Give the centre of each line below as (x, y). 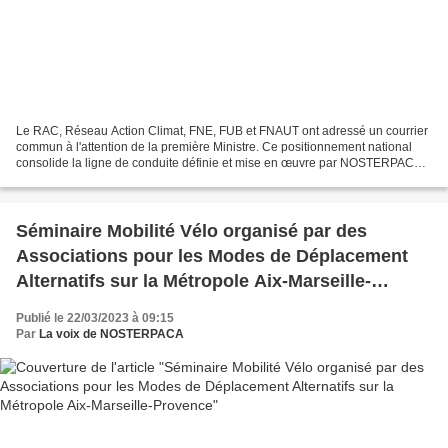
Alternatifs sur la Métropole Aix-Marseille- (193, 280)
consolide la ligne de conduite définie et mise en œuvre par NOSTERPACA (219, 162)
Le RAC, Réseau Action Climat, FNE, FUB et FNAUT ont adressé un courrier (222, 130)
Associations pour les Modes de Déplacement (212, 255)
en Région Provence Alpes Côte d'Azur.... (127, 178)
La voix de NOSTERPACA (111, 333)
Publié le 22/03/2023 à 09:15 (95, 317)
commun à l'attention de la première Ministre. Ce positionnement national (214, 146)
